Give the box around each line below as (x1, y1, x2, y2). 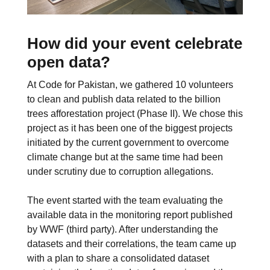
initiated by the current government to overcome (27, 137, 229, 148)
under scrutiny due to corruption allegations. (27, 166, 213, 177)
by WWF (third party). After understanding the (27, 224, 218, 235)
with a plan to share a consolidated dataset (27, 253, 209, 264)
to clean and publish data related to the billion (27, 94, 221, 105)
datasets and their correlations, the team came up (27, 239, 236, 250)
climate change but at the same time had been (27, 152, 223, 163)
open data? (27, 52, 110, 71)
